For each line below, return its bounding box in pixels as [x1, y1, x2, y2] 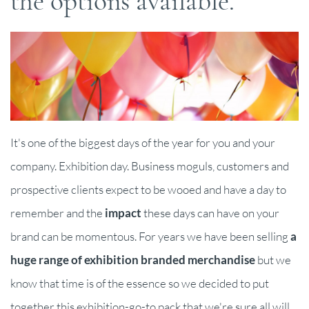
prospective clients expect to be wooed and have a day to [10, 182, 286, 197]
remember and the [10, 206, 105, 221]
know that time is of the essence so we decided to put [10, 276, 269, 291]
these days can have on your [141, 206, 279, 221]
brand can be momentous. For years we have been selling [10, 229, 290, 244]
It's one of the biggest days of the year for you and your [10, 135, 275, 150]
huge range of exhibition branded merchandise [10, 252, 255, 268]
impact [105, 206, 141, 221]
